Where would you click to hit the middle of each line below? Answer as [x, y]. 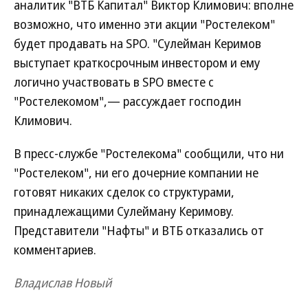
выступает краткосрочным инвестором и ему [137, 63]
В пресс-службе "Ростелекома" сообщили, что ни [149, 153]
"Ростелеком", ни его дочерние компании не [136, 173]
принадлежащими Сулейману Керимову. [124, 211]
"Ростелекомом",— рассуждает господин [128, 101]
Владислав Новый [63, 283]
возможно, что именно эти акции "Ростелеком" [144, 24]
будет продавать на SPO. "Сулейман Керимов [137, 43]
